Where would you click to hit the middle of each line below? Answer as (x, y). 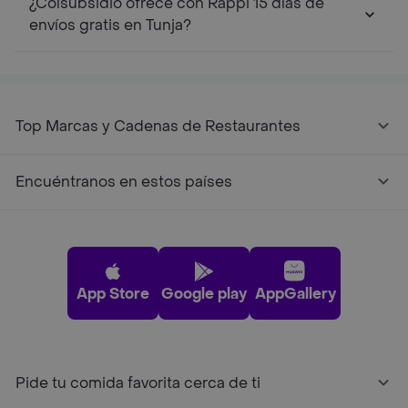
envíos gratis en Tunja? (110, 25)
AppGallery (295, 293)
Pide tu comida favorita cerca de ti (138, 382)
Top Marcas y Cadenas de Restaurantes (158, 126)
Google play (204, 293)
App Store (113, 293)
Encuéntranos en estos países (124, 181)
